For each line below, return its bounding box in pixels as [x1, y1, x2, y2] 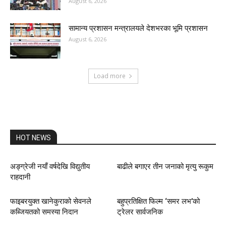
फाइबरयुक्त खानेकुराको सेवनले [10, 197, 91, 206]
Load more [93, 72, 126, 81]
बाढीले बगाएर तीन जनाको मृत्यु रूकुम [117, 162, 213, 172]
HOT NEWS [16, 134, 51, 142]
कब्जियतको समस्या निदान [10, 207, 78, 217]
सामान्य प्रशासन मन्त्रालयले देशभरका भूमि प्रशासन [69, 24, 208, 33]
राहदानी [10, 173, 30, 182]
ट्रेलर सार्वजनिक [117, 207, 163, 217]
